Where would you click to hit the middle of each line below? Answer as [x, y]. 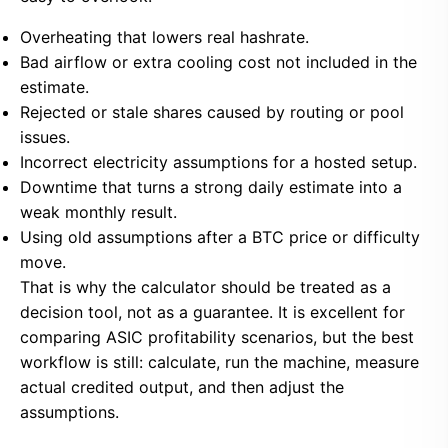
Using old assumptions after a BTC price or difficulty [220, 237]
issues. [45, 137]
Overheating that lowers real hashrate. [164, 37]
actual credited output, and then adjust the [182, 387]
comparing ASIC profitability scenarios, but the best [217, 337]
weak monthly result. [98, 212]
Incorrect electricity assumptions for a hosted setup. [218, 162]
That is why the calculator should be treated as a [205, 287]
